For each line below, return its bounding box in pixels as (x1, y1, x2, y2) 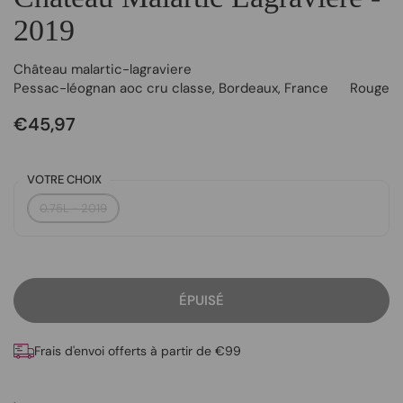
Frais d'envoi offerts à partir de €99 (34, 343, 241, 360)
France (284, 78, 328, 97)
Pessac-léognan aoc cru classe (13, 78, 212, 97)
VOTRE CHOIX (27, 171, 102, 187)
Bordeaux (219, 78, 278, 97)
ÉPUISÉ (179, 291, 224, 309)
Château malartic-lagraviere (13, 59, 192, 78)
